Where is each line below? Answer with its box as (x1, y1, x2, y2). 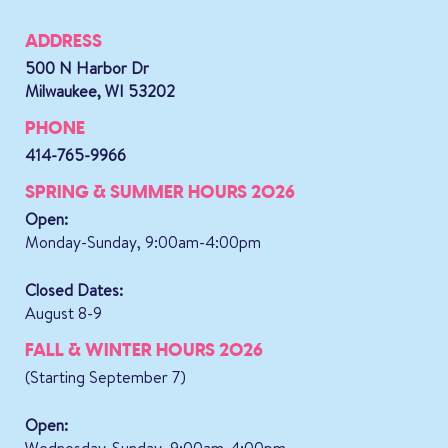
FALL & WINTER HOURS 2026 (25, 337, 263, 362)
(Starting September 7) (25, 365, 186, 388)
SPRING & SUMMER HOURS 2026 (25, 179, 295, 204)
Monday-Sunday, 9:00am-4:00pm (25, 230, 261, 253)
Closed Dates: (25, 278, 123, 301)
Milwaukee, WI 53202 (25, 79, 175, 102)
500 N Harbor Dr (25, 56, 149, 79)
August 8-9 (25, 301, 102, 324)
